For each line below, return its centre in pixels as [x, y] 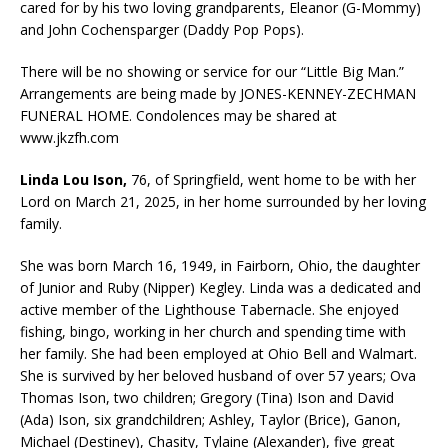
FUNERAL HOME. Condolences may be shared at [178, 115]
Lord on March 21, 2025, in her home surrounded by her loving [223, 201]
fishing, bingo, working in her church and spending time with [213, 331]
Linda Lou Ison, [73, 179]
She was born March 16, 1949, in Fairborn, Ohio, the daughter [220, 265]
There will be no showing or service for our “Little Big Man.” [212, 71]
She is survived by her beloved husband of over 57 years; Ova [218, 375]
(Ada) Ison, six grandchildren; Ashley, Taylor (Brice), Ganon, [210, 419]
